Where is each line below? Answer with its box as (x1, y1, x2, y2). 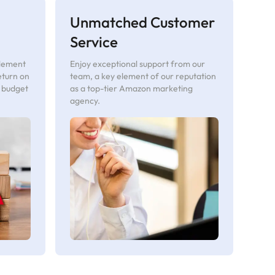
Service (70, 32, 118, 51)
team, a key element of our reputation (70, 70, 217, 82)
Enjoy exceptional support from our (70, 58, 206, 69)
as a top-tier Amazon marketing (70, 82, 193, 94)
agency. (70, 95, 101, 106)
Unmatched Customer (70, 12, 215, 31)
